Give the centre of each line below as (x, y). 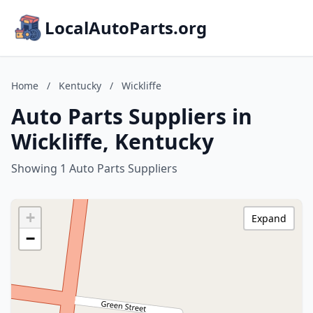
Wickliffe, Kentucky (112, 141)
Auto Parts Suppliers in (132, 116)
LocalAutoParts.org (126, 28)
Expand (269, 218)
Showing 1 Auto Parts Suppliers (94, 168)
